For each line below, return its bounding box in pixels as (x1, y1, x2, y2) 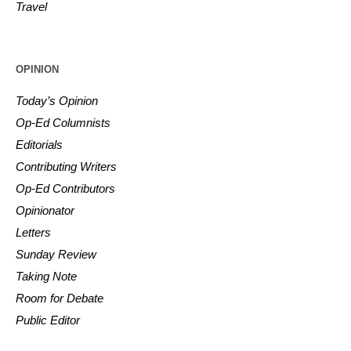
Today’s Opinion (16, 93, 99, 107)
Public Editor (16, 313, 81, 327)
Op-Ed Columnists (16, 115, 111, 129)
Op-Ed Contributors (16, 181, 116, 195)
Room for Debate (16, 291, 104, 305)
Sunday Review (16, 247, 97, 261)
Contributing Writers (16, 159, 118, 173)
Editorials (16, 137, 63, 151)
